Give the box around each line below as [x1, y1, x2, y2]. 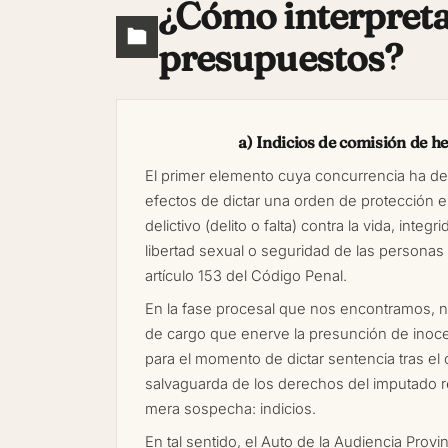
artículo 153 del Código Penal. [145, 267, 347, 285]
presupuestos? [158, 35, 403, 80]
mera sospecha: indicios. [145, 400, 316, 418]
